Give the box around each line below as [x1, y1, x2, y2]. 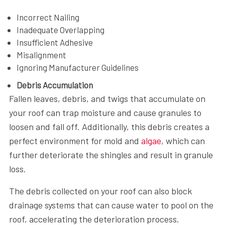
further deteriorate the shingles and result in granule [9, 149, 213, 160]
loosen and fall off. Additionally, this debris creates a [9, 121, 209, 132]
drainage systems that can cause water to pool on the [9, 199, 213, 210]
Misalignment [16, 49, 66, 60]
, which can [161, 135, 205, 146]
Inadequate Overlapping [16, 24, 104, 35]
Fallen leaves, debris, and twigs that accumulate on [9, 92, 205, 104]
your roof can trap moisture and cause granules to [9, 106, 201, 118]
